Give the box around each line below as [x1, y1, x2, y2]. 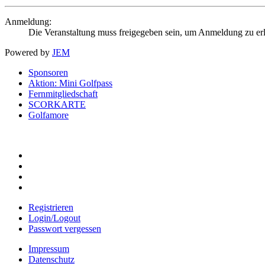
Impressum [28, 244, 69, 254]
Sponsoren [28, 67, 68, 78]
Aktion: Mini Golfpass [28, 78, 112, 89]
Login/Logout [28, 213, 80, 224]
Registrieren [28, 202, 73, 213]
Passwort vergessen [28, 224, 101, 234]
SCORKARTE [28, 99, 86, 110]
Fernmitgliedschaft [28, 89, 98, 99]
